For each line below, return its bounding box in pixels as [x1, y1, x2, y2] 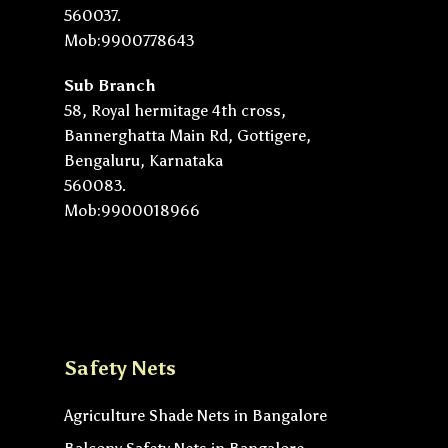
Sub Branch [64, 75, 156, 95]
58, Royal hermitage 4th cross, [64, 100, 286, 120]
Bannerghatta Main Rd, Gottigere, [64, 125, 311, 145]
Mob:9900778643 [64, 30, 194, 50]
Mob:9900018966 [64, 200, 200, 220]
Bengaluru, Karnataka [64, 150, 223, 170]
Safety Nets [64, 355, 176, 380]
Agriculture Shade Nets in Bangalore [64, 405, 327, 425]
